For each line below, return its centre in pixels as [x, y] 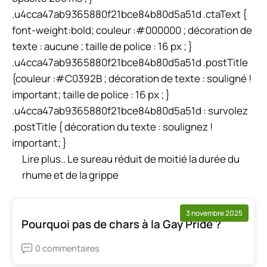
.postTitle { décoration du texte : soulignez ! [112, 127]
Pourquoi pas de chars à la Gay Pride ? [121, 224]
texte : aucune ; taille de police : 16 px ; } [102, 46]
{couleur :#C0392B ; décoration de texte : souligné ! [132, 79]
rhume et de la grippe [70, 175]
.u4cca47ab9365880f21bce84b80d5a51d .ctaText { [129, 14]
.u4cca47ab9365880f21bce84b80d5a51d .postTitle [130, 63]
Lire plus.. [44, 159]
